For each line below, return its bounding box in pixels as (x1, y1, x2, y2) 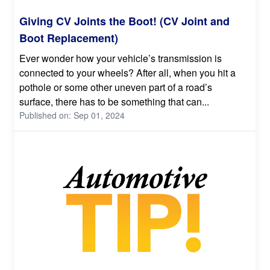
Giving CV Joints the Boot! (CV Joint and (19, 13, 230, 30)
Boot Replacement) (19, 30, 118, 46)
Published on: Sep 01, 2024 (19, 109, 125, 122)
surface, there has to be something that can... (19, 95, 209, 109)
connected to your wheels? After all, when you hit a (19, 66, 236, 80)
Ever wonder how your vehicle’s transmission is (19, 51, 222, 66)
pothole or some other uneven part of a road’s (19, 80, 212, 95)
